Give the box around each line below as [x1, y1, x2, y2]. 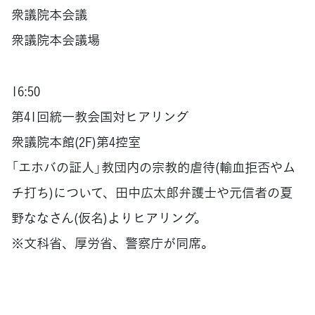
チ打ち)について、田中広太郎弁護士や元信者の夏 [11, 183, 292, 202]
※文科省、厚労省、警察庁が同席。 [11, 233, 214, 253]
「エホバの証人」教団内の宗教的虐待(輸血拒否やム [11, 157, 295, 177]
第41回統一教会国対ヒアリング [11, 107, 188, 127]
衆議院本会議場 [11, 30, 100, 50]
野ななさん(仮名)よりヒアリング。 [11, 208, 207, 228]
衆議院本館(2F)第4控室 [11, 132, 141, 152]
